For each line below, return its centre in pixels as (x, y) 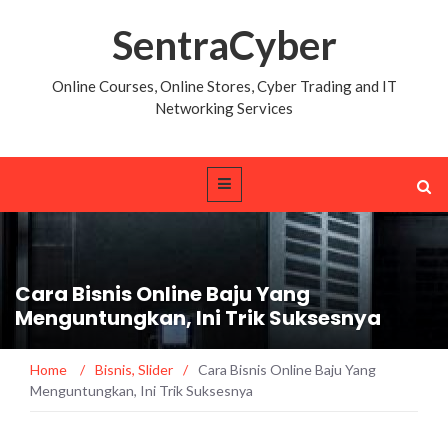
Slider (155, 369)
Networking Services (224, 108)
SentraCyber (224, 45)
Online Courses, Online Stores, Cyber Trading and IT (224, 86)
